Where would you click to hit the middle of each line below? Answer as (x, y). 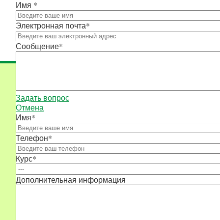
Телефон (32, 138)
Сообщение (37, 46)
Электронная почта (51, 25)
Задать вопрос (42, 97)
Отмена (30, 107)
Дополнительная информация (71, 179)
